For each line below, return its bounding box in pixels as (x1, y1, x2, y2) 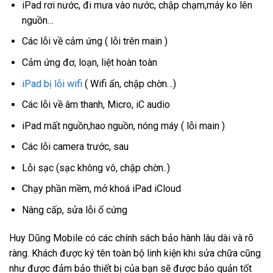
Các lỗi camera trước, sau (21, 141, 129, 153)
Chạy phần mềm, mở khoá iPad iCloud (21, 183, 181, 195)
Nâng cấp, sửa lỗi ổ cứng (21, 204, 127, 216)
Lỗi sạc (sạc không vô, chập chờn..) (21, 161, 170, 174)
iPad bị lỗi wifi (21, 77, 82, 90)
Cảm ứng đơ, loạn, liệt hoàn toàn (21, 56, 157, 68)
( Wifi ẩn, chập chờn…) (82, 77, 176, 90)
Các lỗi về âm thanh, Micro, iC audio (21, 99, 170, 111)
